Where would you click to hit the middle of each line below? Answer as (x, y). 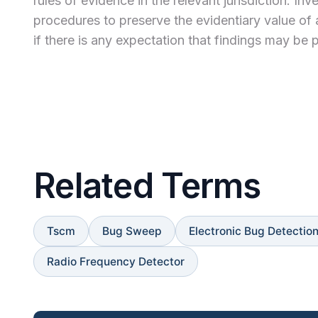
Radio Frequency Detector (116, 262)
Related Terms (147, 186)
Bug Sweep (132, 231)
